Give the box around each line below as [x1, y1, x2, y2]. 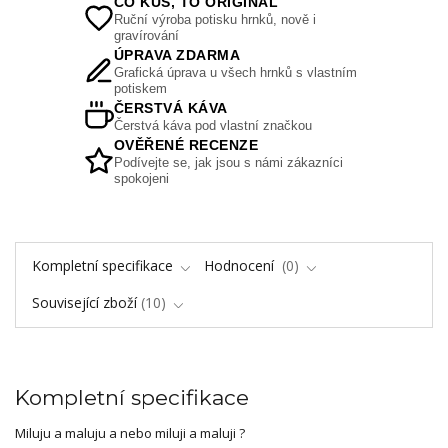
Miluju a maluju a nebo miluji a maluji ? [15, 423, 248, 442]
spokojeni [113, 171, 169, 187]
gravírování [113, 28, 179, 44]
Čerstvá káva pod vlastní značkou [113, 118, 312, 134]
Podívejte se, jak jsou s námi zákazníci [113, 155, 343, 171]
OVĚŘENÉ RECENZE [113, 137, 259, 154]
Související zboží [31, 292, 137, 312]
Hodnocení [204, 256, 278, 276]
